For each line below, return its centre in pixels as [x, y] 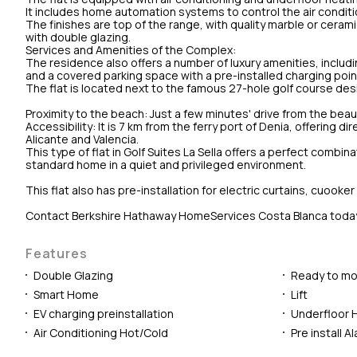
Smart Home [66, 294]
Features [57, 253]
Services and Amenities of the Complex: [131, 49]
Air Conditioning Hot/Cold [101, 332]
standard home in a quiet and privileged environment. [166, 164]
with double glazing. [78, 37]
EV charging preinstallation [104, 313]
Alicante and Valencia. [82, 139]
